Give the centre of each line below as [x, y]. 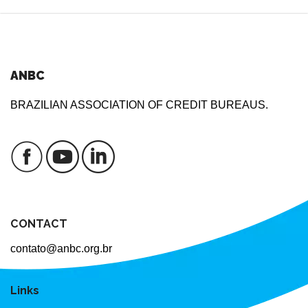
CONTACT [39, 223]
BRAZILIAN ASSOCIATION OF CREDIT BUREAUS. [139, 105]
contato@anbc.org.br [61, 248]
